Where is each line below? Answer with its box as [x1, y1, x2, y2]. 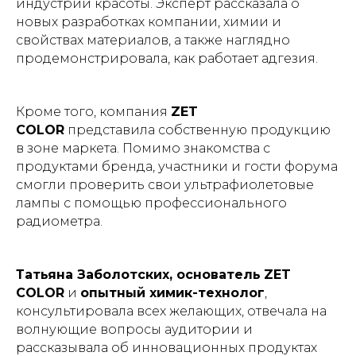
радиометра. [16, 214, 103, 229]
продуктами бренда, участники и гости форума [16, 159, 338, 174]
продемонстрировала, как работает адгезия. [16, 51, 318, 66]
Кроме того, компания [16, 104, 171, 119]
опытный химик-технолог [80, 285, 265, 300]
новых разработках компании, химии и [16, 14, 281, 29]
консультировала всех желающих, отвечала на [16, 304, 327, 319]
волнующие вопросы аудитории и [16, 322, 253, 337]
